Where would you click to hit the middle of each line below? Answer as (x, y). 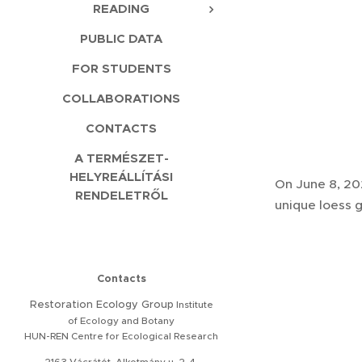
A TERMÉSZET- (121, 158)
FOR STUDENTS (121, 68)
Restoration (61, 305)
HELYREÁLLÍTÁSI (121, 177)
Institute (193, 305)
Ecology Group (133, 305)
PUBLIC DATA (121, 38)
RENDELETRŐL (121, 195)
